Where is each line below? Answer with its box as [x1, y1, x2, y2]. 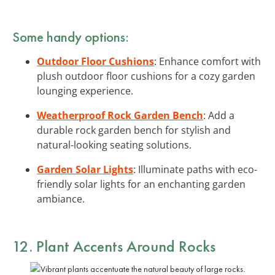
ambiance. [37, 192, 85, 206]
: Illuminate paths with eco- [133, 162, 257, 176]
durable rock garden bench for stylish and [37, 123, 231, 137]
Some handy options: [12, 27, 129, 46]
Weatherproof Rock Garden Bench [37, 108, 203, 122]
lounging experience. [37, 83, 133, 98]
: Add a [203, 108, 234, 122]
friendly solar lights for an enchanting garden [37, 177, 246, 191]
